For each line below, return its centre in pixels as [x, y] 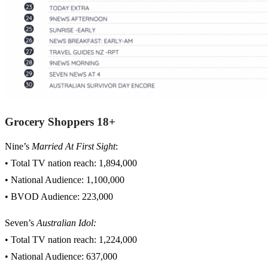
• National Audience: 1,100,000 [65, 180]
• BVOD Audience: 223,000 [59, 197]
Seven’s [21, 223]
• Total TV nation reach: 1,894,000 [71, 163]
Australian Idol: [66, 223]
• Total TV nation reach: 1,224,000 [71, 240]
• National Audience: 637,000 [61, 257]
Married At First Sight [74, 147]
